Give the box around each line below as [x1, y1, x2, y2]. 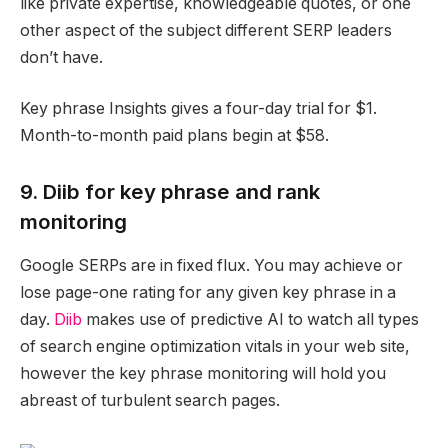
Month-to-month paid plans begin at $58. [20, 126, 329, 146]
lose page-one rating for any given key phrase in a [20, 283, 396, 303]
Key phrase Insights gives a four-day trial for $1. [20, 99, 377, 119]
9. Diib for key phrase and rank [20, 178, 320, 204]
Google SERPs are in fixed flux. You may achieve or [20, 256, 403, 276]
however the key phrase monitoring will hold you [20, 364, 386, 384]
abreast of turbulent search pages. [20, 391, 280, 411]
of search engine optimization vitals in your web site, [20, 337, 410, 357]
